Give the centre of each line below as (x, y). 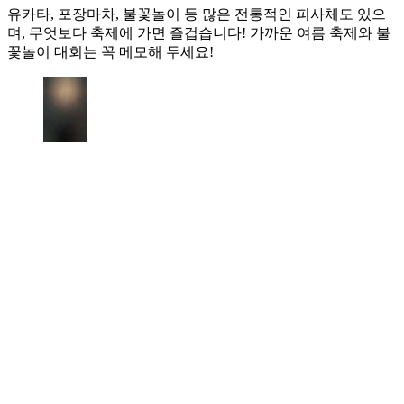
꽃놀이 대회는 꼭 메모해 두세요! (110, 51)
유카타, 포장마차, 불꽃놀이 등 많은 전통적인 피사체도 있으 (197, 14)
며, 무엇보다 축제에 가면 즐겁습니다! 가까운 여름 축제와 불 (199, 32)
